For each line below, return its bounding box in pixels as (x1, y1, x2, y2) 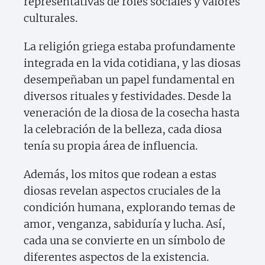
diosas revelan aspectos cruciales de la (24, 184, 221, 198)
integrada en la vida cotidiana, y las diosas (24, 56, 241, 70)
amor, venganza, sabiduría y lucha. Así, (24, 217, 225, 231)
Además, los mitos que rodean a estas (24, 167, 216, 182)
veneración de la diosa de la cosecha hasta (24, 106, 240, 120)
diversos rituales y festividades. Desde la (24, 89, 231, 104)
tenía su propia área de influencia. (24, 139, 198, 153)
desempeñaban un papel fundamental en (24, 73, 235, 87)
